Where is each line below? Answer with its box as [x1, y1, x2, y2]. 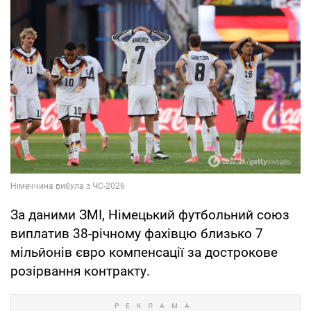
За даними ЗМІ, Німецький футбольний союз [10, 207, 289, 224]
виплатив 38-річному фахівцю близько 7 [10, 226, 263, 242]
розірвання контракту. [10, 263, 150, 280]
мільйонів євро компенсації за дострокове [10, 244, 278, 261]
